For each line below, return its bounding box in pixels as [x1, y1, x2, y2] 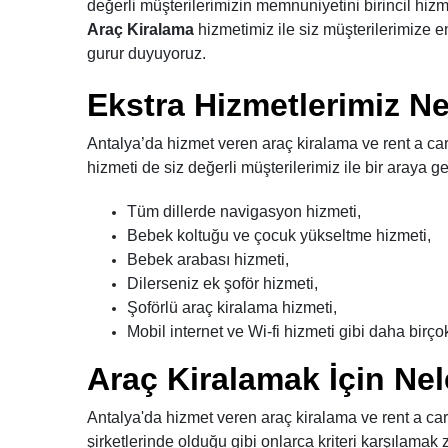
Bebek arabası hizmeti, [127, 251, 289, 268]
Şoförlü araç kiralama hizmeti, [127, 299, 337, 316]
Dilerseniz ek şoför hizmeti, [127, 275, 318, 292]
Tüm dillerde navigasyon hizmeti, [127, 203, 361, 220]
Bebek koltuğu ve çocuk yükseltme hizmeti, [127, 227, 431, 244]
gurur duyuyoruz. [87, 45, 206, 62]
